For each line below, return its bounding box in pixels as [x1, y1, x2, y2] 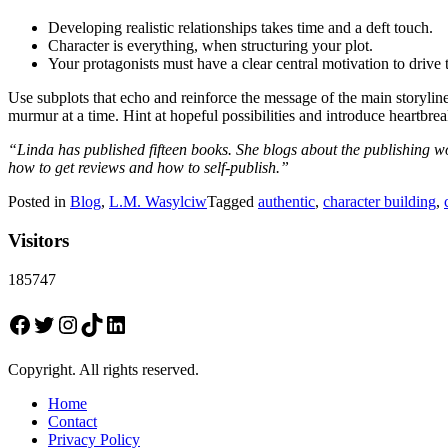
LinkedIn [103, 310, 192, 337]
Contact [48, 412, 97, 430]
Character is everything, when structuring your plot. [48, 37, 373, 55]
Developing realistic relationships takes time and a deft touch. [48, 19, 433, 37]
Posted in [8, 193, 70, 211]
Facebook [7, 310, 101, 337]
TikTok [79, 310, 149, 337]
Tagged [207, 193, 258, 211]
